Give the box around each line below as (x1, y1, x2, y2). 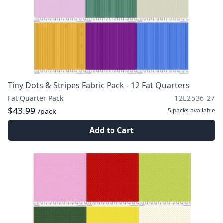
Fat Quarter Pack (8, 93, 63, 103)
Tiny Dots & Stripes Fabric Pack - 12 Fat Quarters (8, 80, 190, 91)
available (189, 106, 215, 114)
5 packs (168, 106, 189, 114)
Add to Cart (89, 125, 134, 136)
